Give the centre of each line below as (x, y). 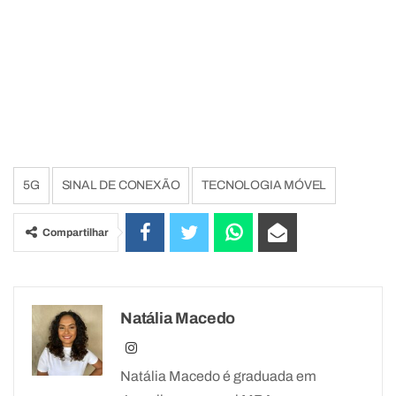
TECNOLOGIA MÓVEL (264, 186)
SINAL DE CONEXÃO (121, 186)
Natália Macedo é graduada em (218, 377)
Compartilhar (76, 233)
